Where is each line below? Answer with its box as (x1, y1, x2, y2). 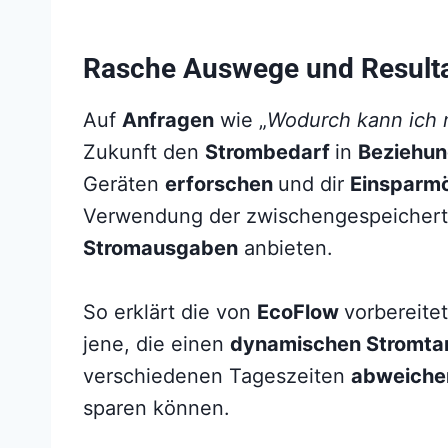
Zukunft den (83, 139, 205, 164)
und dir (278, 171, 350, 196)
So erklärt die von (83, 299, 257, 324)
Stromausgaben (83, 235, 238, 260)
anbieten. (238, 235, 333, 260)
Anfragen (122, 107, 214, 132)
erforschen (165, 171, 278, 196)
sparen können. (83, 395, 230, 420)
